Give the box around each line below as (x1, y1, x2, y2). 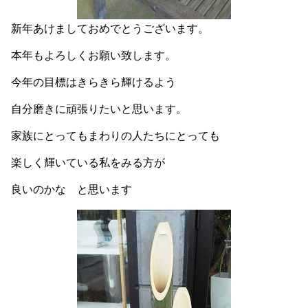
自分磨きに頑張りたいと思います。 (11, 103, 187, 115)
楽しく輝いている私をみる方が (11, 157, 165, 168)
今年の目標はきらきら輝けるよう (11, 76, 176, 88)
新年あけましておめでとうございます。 (11, 23, 209, 34)
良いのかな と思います (11, 184, 132, 195)
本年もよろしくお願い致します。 (11, 49, 176, 61)
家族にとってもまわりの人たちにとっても (11, 130, 220, 142)
